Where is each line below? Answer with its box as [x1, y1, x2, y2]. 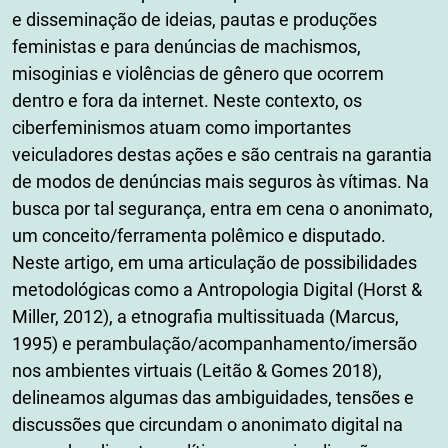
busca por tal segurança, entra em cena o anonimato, [12, 197, 433, 219]
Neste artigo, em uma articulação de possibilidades [12, 251, 417, 273]
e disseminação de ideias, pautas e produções [12, 8, 377, 30]
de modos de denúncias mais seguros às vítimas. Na [12, 170, 429, 192]
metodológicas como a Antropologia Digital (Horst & [12, 278, 422, 300]
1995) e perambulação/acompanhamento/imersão [12, 332, 417, 354]
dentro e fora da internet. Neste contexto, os [12, 89, 362, 111]
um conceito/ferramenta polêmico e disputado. [12, 224, 386, 246]
